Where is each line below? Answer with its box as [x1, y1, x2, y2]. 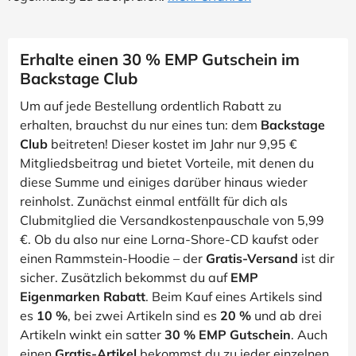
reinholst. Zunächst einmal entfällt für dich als [20, 193, 288, 209]
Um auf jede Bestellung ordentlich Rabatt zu [20, 98, 281, 114]
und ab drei [251, 308, 322, 323]
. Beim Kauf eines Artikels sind [145, 288, 323, 304]
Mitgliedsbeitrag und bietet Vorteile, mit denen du [20, 155, 314, 171]
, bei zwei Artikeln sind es [68, 308, 220, 323]
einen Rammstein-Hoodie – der [20, 250, 206, 266]
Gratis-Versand [206, 250, 298, 266]
